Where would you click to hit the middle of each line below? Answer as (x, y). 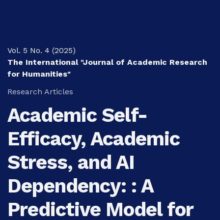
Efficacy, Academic (94, 138)
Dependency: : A (80, 186)
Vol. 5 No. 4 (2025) (41, 50)
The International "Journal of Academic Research (107, 62)
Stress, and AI (71, 162)
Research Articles (40, 91)
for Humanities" (39, 74)
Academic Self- (77, 115)
